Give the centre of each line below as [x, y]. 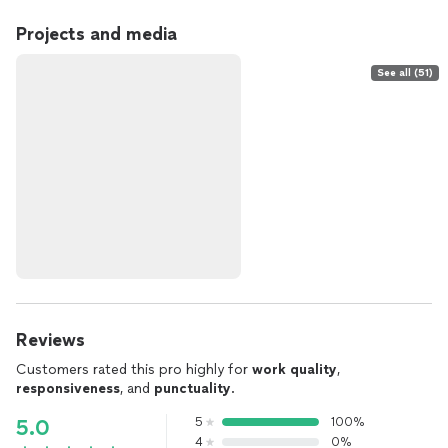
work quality [294, 369]
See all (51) [405, 72]
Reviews [50, 340]
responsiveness [68, 388]
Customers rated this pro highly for [134, 369]
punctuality [192, 388]
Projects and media [96, 34]
